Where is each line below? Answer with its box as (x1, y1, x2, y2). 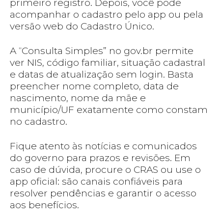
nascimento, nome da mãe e (10, 92, 146, 104)
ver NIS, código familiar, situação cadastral (10, 57, 205, 69)
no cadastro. (10, 116, 67, 128)
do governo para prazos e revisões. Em (10, 152, 191, 164)
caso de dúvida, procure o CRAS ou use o (10, 164, 201, 176)
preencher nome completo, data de (10, 81, 179, 92)
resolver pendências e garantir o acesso (10, 188, 196, 199)
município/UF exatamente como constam (10, 104, 208, 116)
